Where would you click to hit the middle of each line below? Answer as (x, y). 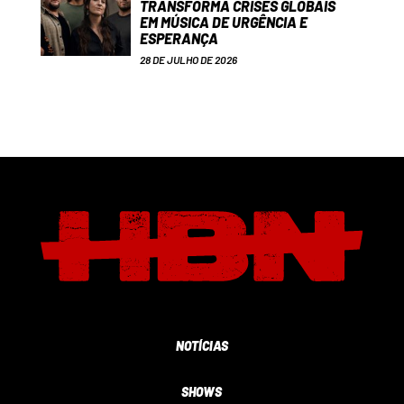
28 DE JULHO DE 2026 (188, 60)
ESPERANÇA (179, 38)
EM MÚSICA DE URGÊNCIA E (223, 22)
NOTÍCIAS (202, 346)
